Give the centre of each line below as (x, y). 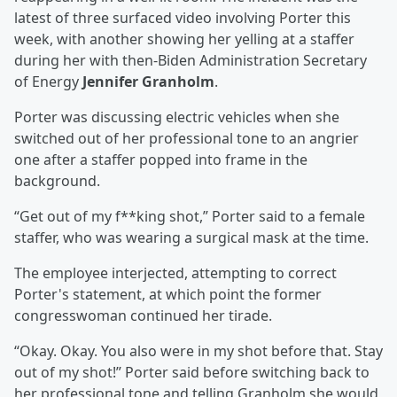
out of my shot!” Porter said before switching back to (192, 373)
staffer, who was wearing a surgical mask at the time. (191, 238)
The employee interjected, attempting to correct (175, 273)
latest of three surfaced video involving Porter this (183, 18)
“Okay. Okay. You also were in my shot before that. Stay (198, 351)
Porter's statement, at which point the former (168, 295)
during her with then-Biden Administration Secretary (191, 61)
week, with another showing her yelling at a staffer (184, 39)
